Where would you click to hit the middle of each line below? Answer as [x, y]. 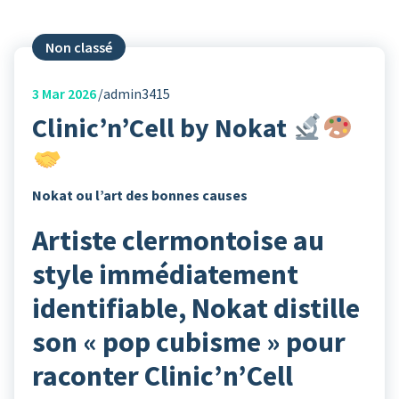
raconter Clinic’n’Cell [163, 375]
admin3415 [137, 93]
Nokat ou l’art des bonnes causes [140, 195]
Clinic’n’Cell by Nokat [162, 127]
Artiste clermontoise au [178, 240]
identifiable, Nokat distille [196, 308]
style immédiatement [165, 274]
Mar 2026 [68, 93]
